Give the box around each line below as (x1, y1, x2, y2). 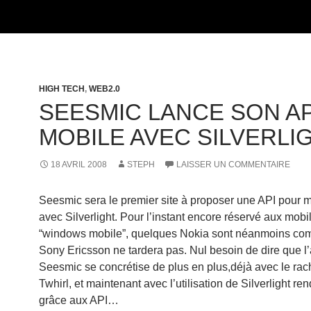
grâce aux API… (39, 294, 119, 306)
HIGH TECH (39, 84, 85, 94)
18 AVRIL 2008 (51, 160, 107, 169)
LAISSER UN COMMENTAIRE (176, 160, 290, 169)
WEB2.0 (89, 84, 120, 94)
